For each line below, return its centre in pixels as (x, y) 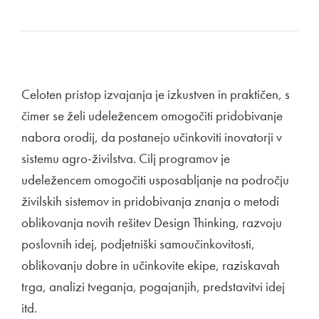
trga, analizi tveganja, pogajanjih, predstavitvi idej (153, 287)
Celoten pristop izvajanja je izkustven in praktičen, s (156, 94)
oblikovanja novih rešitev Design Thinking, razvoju (152, 223)
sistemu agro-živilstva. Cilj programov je (126, 158)
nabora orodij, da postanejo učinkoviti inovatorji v (152, 137)
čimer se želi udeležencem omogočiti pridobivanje (152, 116)
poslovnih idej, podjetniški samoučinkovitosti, (138, 244)
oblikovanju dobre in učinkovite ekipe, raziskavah (151, 265)
